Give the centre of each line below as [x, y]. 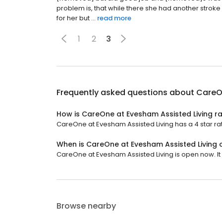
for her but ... [76, 18]
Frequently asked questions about [126, 92]
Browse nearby [86, 206]
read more [114, 18]
